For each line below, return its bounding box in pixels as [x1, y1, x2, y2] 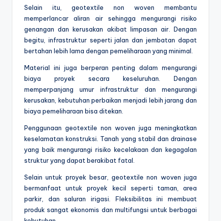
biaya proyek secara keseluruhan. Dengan [24, 74, 197, 83]
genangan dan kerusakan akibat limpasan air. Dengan [24, 25, 197, 34]
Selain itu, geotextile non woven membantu [24, 3, 197, 12]
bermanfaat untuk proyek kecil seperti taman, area [24, 184, 197, 192]
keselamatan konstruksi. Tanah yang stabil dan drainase [24, 135, 197, 143]
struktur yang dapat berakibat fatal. [24, 156, 135, 165]
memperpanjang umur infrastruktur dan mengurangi [24, 85, 197, 94]
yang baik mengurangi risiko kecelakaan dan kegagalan [24, 146, 197, 154]
